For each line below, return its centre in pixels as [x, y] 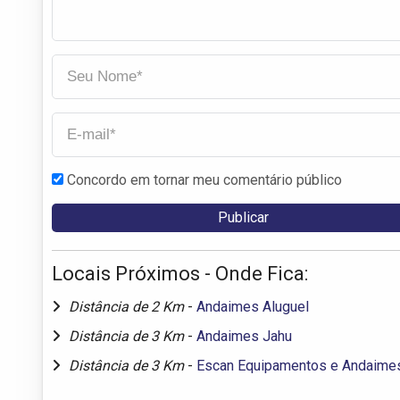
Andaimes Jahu [244, 336]
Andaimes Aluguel [253, 306]
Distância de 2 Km [128, 306]
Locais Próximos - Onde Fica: [180, 273]
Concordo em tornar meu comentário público [204, 179]
